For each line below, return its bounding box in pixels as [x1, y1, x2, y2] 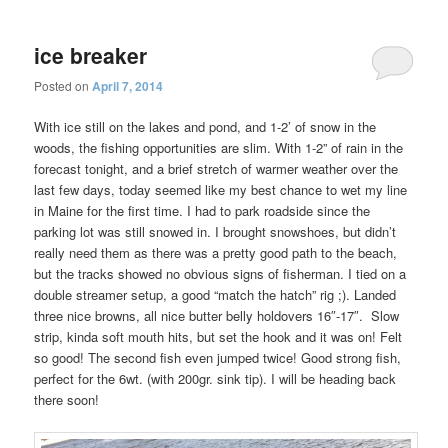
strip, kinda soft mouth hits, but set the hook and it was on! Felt [34, 327, 403, 347]
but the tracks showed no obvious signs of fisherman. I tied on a [34, 264, 407, 284]
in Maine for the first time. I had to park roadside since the [34, 201, 371, 221]
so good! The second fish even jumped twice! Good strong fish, [34, 348, 402, 368]
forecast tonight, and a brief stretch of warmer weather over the [34, 159, 399, 179]
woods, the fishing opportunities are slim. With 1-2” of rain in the [34, 138, 404, 158]
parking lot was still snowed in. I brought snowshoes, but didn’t [34, 222, 397, 242]
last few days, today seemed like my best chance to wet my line [34, 180, 408, 200]
